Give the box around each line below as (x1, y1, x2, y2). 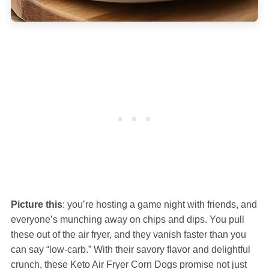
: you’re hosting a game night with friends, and (62, 199, 257, 210)
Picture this (10, 199, 62, 210)
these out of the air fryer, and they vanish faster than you (10, 229, 246, 240)
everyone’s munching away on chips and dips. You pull (10, 214, 244, 225)
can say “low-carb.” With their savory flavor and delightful (10, 244, 250, 255)
